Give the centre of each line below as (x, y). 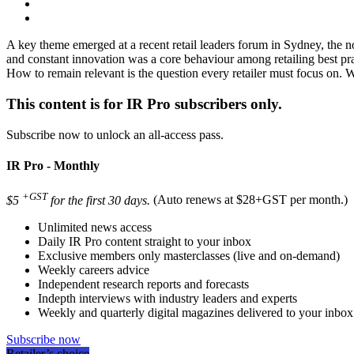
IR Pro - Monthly (53, 166)
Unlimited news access (95, 227)
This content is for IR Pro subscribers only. (144, 104)
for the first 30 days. (99, 200)
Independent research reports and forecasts (143, 284)
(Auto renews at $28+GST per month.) (250, 200)
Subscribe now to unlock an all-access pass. (115, 134)
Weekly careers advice (94, 269)
